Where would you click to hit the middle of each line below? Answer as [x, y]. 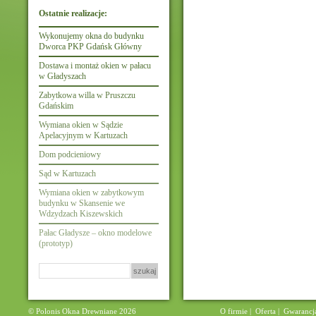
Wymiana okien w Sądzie [81, 125]
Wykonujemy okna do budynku [91, 36]
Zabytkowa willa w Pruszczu [87, 95]
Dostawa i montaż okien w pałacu [95, 66]
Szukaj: [52, 267]
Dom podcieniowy [70, 154]
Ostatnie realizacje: [73, 13]
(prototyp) [56, 243]
